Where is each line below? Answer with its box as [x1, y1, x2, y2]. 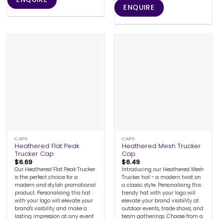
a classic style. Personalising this [122, 181, 201, 189]
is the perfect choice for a [15, 174, 78, 181]
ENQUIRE [123, 2, 155, 13]
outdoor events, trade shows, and [122, 205, 204, 213]
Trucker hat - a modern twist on [122, 174, 201, 181]
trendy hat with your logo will [122, 189, 196, 197]
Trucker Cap [15, 150, 54, 158]
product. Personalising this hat [15, 189, 91, 197]
